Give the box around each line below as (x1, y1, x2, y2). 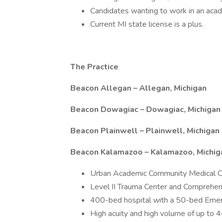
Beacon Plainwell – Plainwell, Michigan (70, 125, 220, 136)
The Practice (70, 61, 118, 72)
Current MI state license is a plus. (90, 19, 204, 30)
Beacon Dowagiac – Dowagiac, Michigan (70, 104, 221, 115)
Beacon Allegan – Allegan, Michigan (70, 83, 207, 94)
